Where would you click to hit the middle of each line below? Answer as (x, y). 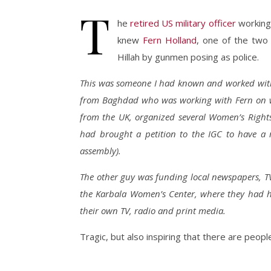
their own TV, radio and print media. (153, 211)
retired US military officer (183, 23)
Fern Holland (170, 40)
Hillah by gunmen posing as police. (188, 57)
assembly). (100, 151)
